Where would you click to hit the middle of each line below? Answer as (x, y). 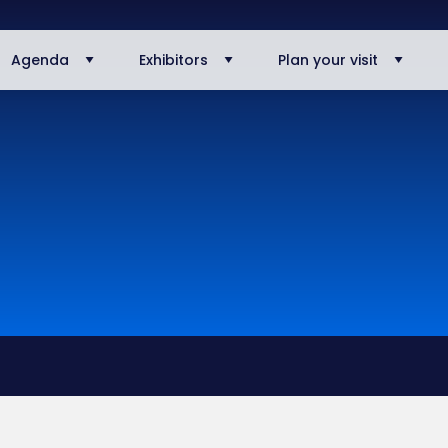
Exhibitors (173, 60)
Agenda (39, 60)
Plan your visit (327, 60)
